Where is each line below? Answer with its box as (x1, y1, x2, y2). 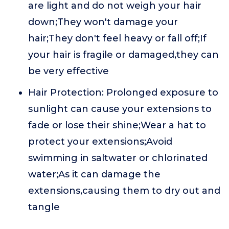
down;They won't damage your (28, 16, 178, 28)
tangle (28, 201, 60, 213)
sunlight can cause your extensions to (28, 103, 212, 114)
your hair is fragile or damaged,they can (28, 49, 219, 60)
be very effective (28, 65, 109, 77)
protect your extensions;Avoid (28, 136, 172, 147)
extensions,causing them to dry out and (28, 185, 220, 196)
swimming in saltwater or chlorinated (28, 152, 208, 164)
